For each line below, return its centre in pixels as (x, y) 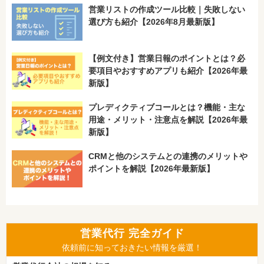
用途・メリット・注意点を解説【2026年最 (168, 119)
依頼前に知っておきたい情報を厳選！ (132, 248)
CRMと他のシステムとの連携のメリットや (168, 156)
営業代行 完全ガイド (132, 234)
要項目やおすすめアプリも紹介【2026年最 (168, 70)
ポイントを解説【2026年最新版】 (151, 168)
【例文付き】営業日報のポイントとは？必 (167, 58)
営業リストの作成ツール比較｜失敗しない (167, 9)
